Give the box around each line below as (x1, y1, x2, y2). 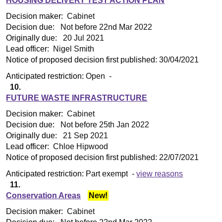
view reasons (136, 169, 183, 178)
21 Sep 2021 (61, 131, 109, 140)
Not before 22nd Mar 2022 (58, 23, 153, 32)
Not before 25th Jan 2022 (58, 120, 150, 129)
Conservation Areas (6, 191, 81, 200)
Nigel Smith (51, 45, 95, 54)
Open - (86, 71, 112, 80)
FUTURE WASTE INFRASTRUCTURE (6, 93, 148, 102)
